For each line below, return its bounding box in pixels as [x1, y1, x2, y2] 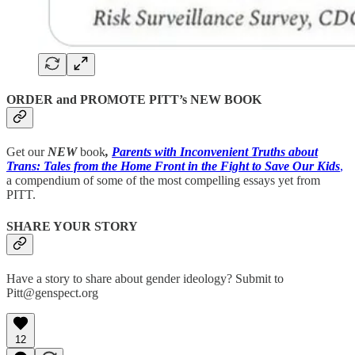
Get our [6, 145, 48, 159]
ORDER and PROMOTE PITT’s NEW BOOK [6, 93, 261, 107]
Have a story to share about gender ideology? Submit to [6, 272, 284, 285]
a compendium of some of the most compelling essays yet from [6, 174, 320, 188]
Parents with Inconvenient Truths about [112, 145, 318, 159]
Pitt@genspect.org [6, 286, 98, 300]
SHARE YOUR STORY [6, 219, 138, 233]
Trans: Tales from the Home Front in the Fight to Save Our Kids [6, 159, 340, 174]
